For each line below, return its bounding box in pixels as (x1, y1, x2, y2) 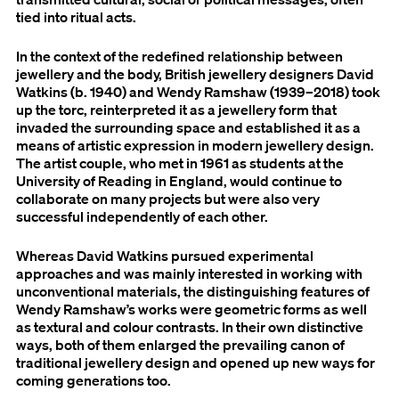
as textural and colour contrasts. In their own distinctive (16, 318, 363, 337)
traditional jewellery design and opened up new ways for (16, 354, 375, 372)
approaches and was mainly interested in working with (16, 265, 362, 283)
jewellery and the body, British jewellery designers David (16, 65, 374, 84)
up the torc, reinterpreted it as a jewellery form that (16, 101, 337, 119)
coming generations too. (16, 371, 171, 390)
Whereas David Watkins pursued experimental (16, 247, 313, 265)
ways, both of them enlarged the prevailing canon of (16, 336, 345, 354)
